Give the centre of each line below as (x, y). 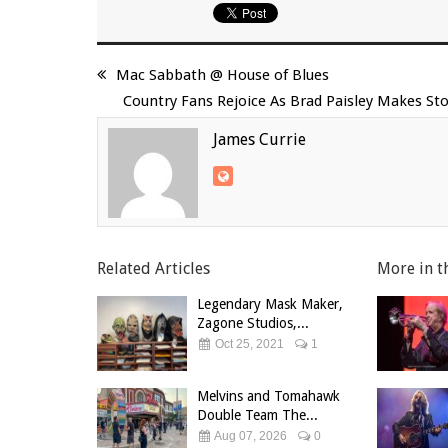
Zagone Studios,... (253, 323)
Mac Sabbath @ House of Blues (222, 75)
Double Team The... (257, 415)
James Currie (259, 139)
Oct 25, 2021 (248, 344)
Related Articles (153, 268)
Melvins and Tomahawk (268, 396)
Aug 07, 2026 (249, 436)
